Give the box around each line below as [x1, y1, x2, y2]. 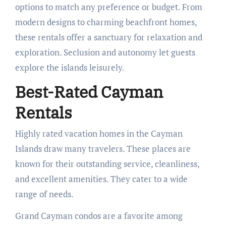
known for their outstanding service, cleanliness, [15, 158, 199, 170]
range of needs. [15, 188, 74, 200]
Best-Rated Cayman [15, 81, 163, 102]
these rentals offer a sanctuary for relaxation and [15, 31, 202, 43]
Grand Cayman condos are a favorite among [15, 210, 183, 222]
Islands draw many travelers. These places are [15, 143, 191, 155]
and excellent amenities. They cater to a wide [15, 173, 188, 185]
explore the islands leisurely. [15, 61, 125, 73]
